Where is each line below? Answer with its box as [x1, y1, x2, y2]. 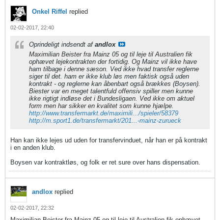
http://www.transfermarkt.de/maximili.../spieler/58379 [29, 110, 178, 117]
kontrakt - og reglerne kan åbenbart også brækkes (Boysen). [29, 80, 200, 87]
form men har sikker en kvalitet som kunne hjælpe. [29, 102, 174, 110]
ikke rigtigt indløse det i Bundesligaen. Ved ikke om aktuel [29, 95, 194, 102]
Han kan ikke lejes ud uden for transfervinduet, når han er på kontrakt [10, 137, 207, 144]
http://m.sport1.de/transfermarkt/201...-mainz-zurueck [29, 117, 181, 124]
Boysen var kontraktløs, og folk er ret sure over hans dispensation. [10, 159, 200, 166]
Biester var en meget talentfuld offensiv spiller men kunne [29, 87, 193, 95]
